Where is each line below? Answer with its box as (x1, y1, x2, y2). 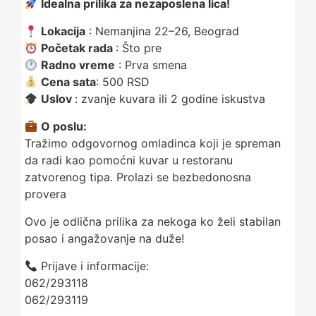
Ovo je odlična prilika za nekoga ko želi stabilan (25, 214, 281, 229)
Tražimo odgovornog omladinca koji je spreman (25, 136, 281, 150)
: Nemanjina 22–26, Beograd (85, 24, 240, 38)
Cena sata (41, 75, 97, 89)
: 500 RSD (96, 75, 150, 89)
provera (25, 187, 66, 201)
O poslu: (41, 119, 87, 133)
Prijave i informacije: (37, 259, 150, 273)
